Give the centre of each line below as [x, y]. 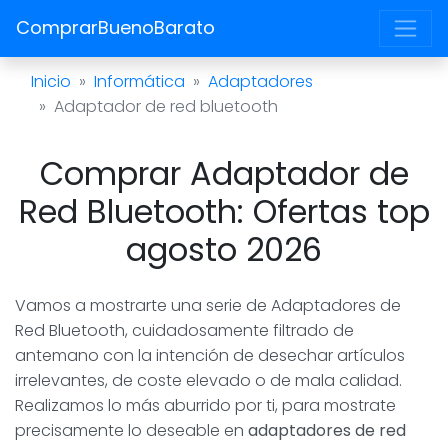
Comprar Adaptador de [224, 173]
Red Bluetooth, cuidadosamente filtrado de [184, 330]
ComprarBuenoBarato [115, 28]
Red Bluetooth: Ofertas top [224, 211]
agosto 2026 [224, 249]
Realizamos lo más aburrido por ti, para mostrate [205, 405]
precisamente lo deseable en [131, 430]
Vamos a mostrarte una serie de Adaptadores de [208, 305]
